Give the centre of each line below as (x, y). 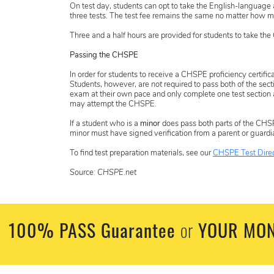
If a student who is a (105, 124)
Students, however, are (110, 85)
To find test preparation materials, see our (141, 154)
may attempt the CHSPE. (113, 105)
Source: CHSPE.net (103, 173)
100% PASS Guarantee (94, 230)
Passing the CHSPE (104, 56)
